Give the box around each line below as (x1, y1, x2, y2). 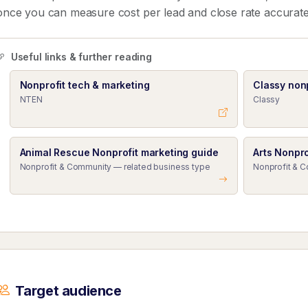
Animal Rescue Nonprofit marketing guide (19, 146, 219, 158)
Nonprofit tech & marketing (19, 79, 150, 91)
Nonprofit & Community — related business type (19, 161, 210, 172)
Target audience (14, 282, 122, 299)
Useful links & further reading (8, 51, 152, 63)
